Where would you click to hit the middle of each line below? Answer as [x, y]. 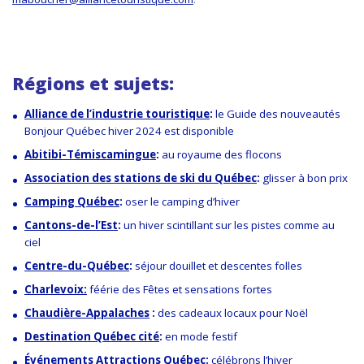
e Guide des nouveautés [279, 113]
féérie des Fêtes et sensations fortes [181, 289]
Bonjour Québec [66, 130]
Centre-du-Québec [77, 265]
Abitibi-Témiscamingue [90, 154]
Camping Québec [72, 201]
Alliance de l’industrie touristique [117, 113]
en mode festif [201, 336]
